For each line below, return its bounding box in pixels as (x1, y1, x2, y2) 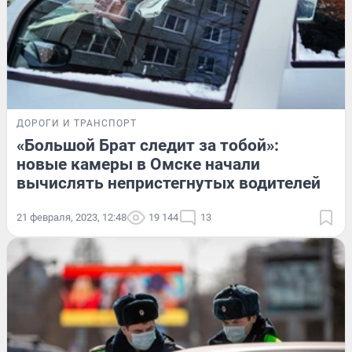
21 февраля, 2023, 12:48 (16, 211, 126, 223)
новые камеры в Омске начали (16, 154, 260, 174)
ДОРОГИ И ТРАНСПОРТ (16, 117, 137, 129)
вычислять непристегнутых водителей (16, 173, 321, 192)
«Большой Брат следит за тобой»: (16, 135, 279, 155)
